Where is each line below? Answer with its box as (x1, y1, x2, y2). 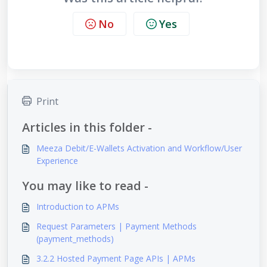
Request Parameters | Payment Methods (36, 221, 197, 232)
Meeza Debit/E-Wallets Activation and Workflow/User (36, 142, 242, 154)
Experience (36, 155, 78, 167)
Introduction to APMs (36, 201, 119, 213)
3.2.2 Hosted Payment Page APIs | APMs (36, 253, 195, 265)
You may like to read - (22, 178, 148, 194)
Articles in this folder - (22, 119, 152, 136)
